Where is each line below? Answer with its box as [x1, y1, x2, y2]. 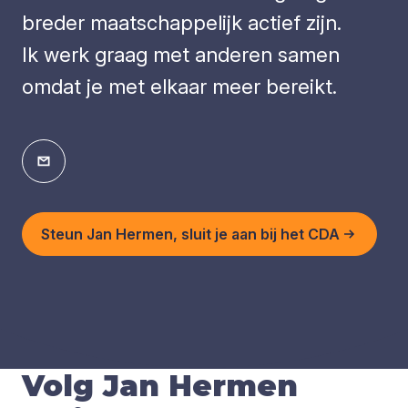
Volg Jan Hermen [22, 368, 298, 404]
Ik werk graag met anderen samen [22, 42, 340, 66]
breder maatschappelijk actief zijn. [22, 10, 342, 35]
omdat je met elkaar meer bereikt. [22, 74, 337, 98]
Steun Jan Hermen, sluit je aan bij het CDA [41, 224, 340, 243]
